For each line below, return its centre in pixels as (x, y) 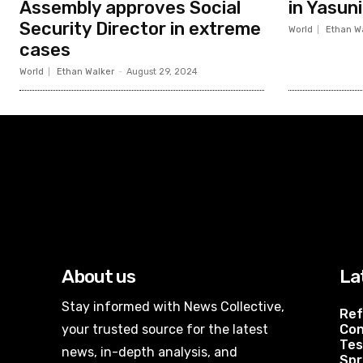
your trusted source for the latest (165, 329)
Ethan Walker (85, 71)
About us (98, 276)
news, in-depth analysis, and (149, 352)
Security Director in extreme (140, 28)
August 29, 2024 (162, 71)
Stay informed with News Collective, (173, 306)
